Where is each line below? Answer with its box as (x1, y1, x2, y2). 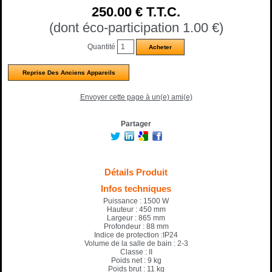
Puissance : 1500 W (103, 196, 169, 205)
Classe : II (120, 247, 152, 256)
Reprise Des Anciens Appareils (22, 69, 115, 76)
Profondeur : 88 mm (103, 222, 169, 231)
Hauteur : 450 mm (106, 205, 166, 214)
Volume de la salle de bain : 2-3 (84, 239, 188, 248)
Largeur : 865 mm (107, 213, 165, 222)
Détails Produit (104, 166, 168, 177)
